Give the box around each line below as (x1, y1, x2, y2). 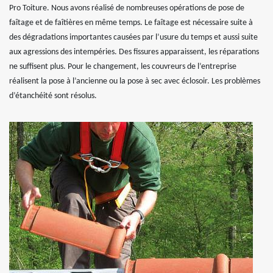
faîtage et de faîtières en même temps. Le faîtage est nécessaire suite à (9, 18, 253, 27)
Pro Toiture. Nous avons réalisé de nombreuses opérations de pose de (9, 3, 244, 13)
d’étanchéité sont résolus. (9, 91, 97, 101)
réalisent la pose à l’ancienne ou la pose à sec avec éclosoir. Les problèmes (9, 76, 260, 86)
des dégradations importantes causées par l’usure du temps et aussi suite (9, 32, 258, 42)
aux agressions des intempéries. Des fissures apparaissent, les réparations (9, 47, 259, 57)
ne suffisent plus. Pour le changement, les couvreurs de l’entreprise (9, 62, 236, 71)
